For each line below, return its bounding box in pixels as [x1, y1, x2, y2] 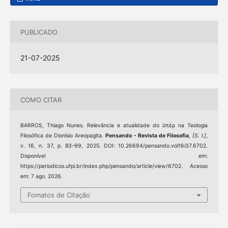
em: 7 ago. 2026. [20, 173, 63, 180]
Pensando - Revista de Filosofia [105, 132, 189, 139]
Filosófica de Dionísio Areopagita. [20, 132, 106, 139]
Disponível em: [20, 153, 208, 160]
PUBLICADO [20, 27, 58, 36]
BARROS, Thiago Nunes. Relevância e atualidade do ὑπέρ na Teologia [20, 122, 208, 129]
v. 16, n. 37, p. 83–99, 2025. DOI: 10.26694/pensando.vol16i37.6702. [20, 142, 208, 150]
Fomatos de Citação [27, 190, 90, 199]
